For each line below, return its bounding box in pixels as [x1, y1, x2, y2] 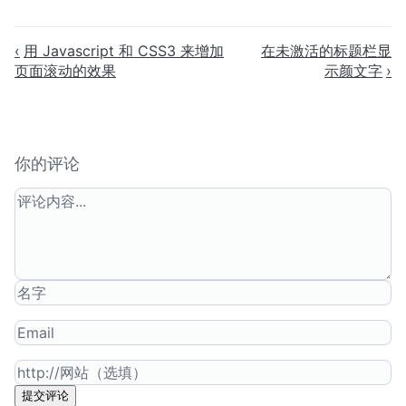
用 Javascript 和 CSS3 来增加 [24, 41, 224, 60]
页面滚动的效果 [14, 61, 116, 80]
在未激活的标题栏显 [261, 41, 391, 60]
